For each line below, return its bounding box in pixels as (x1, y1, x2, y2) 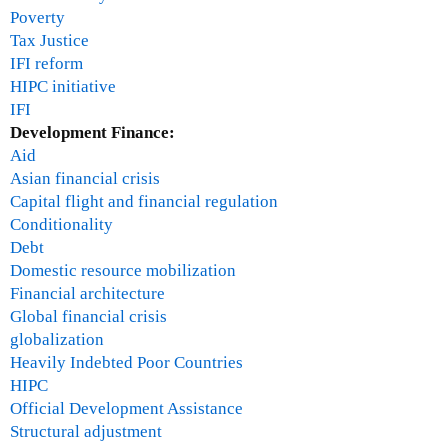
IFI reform (10, 53, 83, 73)
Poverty (10, 7, 65, 27)
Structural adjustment (10, 421, 162, 441)
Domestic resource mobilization (10, 260, 236, 280)
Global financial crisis (10, 306, 167, 326)
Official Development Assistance (10, 398, 243, 418)
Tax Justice (10, 30, 89, 50)
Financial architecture (10, 283, 165, 303)
